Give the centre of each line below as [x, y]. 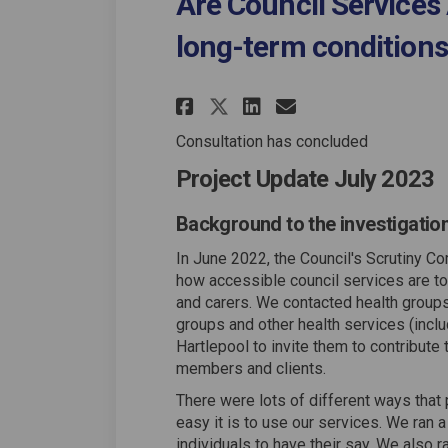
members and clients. [250, 369]
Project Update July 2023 [305, 178]
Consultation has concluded [271, 141]
